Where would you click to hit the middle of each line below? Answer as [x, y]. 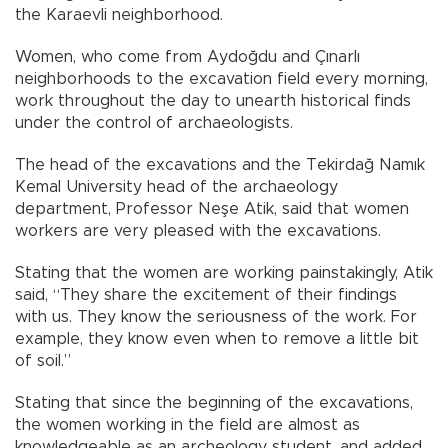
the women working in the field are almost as [187, 424]
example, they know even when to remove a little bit [217, 338]
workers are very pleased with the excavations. [198, 230]
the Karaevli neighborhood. [119, 14]
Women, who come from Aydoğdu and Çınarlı [187, 56]
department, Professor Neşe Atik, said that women [212, 208]
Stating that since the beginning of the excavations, [214, 402]
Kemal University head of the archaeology [176, 186]
